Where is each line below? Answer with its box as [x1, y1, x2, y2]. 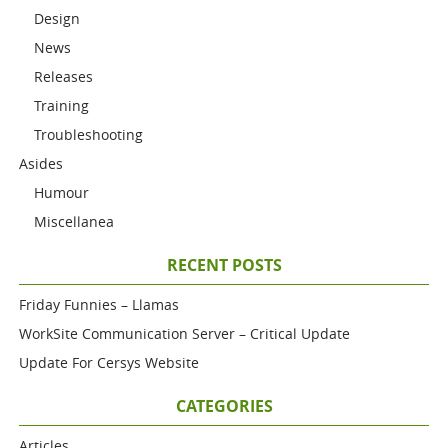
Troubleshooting [34, 125, 144, 144]
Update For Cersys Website [19, 353, 200, 372]
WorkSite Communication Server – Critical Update [19, 324, 351, 343]
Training [34, 96, 90, 115]
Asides [19, 154, 64, 173]
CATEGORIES [175, 395, 273, 417]
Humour [34, 183, 90, 202]
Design [34, 9, 81, 28]
